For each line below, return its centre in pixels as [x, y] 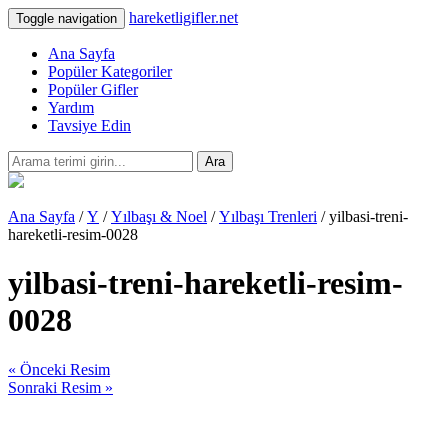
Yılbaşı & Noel [159, 216]
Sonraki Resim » [60, 387]
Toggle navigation [66, 18]
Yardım [71, 107]
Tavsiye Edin [89, 125]
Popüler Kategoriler [110, 71]
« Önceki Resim [59, 369]
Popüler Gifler [93, 89]
